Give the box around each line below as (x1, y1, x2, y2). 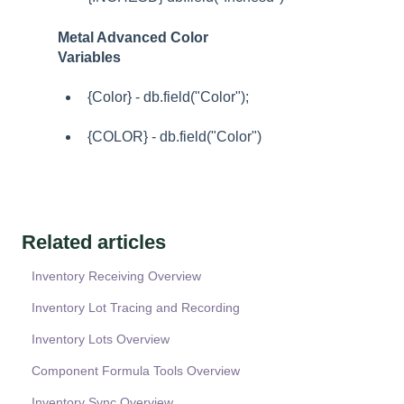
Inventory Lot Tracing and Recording (32, 299, 241, 315)
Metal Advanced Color (58, 29, 208, 45)
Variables (58, 49, 121, 65)
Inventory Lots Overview (32, 331, 170, 346)
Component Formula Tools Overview (32, 363, 241, 378)
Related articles (22, 230, 166, 253)
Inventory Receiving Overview (32, 268, 202, 283)
